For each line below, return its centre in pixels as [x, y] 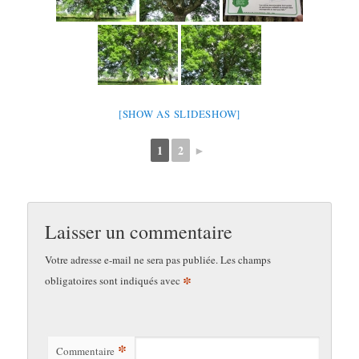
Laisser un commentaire [139, 232]
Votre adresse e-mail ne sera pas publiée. [132, 260]
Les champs [246, 260]
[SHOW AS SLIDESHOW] [179, 113]
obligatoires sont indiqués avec [114, 281]
